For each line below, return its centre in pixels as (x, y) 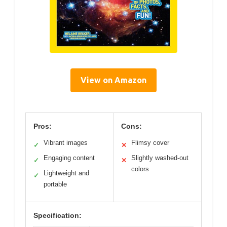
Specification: (58, 215)
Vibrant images (66, 142)
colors (140, 169)
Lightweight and (66, 173)
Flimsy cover (150, 142)
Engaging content (69, 158)
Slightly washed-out (160, 158)
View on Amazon (113, 80)
